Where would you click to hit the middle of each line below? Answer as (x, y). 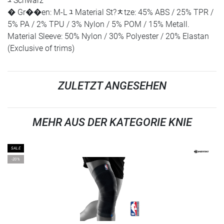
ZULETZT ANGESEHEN (112, 86)
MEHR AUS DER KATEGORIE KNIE (112, 122)
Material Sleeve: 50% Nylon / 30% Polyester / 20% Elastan (108, 36)
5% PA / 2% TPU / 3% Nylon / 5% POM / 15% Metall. (98, 24)
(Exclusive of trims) (41, 48)
